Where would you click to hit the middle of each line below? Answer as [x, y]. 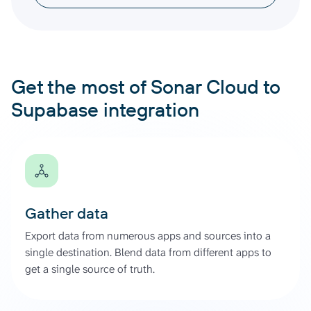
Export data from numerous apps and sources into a [148, 235]
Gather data [67, 213]
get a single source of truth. [90, 269]
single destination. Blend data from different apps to [148, 252]
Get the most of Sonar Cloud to [146, 86]
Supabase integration [105, 109]
